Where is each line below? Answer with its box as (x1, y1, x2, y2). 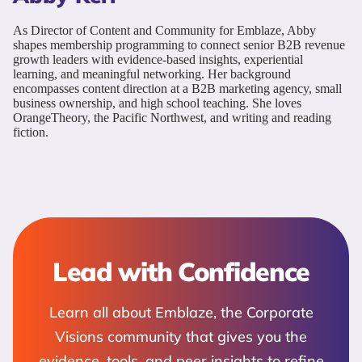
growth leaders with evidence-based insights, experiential (13, 52, 303, 66)
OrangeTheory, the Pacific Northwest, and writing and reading (13, 110, 331, 124)
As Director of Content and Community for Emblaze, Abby (13, 23, 316, 37)
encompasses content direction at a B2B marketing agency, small (13, 81, 342, 95)
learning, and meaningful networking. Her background (13, 66, 291, 81)
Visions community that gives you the (55, 326, 307, 346)
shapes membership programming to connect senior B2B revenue (13, 37, 345, 52)
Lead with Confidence (52, 255, 310, 288)
